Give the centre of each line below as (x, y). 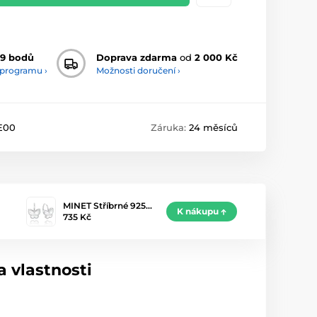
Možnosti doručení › (138, 70)
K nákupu (198, 212)
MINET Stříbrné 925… (108, 206)
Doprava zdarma (137, 57)
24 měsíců (213, 128)
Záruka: (170, 128)
